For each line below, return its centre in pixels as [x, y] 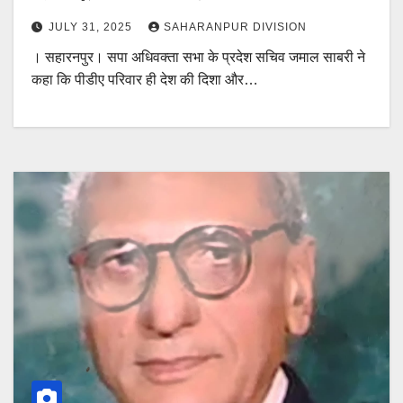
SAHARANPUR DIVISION [235, 27]
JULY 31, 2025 [92, 27]
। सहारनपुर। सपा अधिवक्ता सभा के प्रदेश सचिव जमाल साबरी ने [198, 57]
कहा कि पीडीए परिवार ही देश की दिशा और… [145, 79]
